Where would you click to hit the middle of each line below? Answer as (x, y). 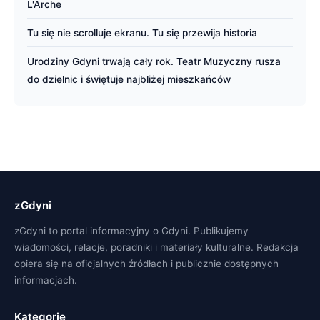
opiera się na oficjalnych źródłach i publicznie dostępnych (146, 263)
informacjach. (46, 280)
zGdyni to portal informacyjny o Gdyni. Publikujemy (131, 230)
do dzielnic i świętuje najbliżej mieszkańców (129, 79)
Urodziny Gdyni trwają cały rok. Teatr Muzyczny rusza (154, 61)
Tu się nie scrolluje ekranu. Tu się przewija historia (142, 32)
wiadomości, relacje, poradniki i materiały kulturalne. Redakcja (156, 247)
